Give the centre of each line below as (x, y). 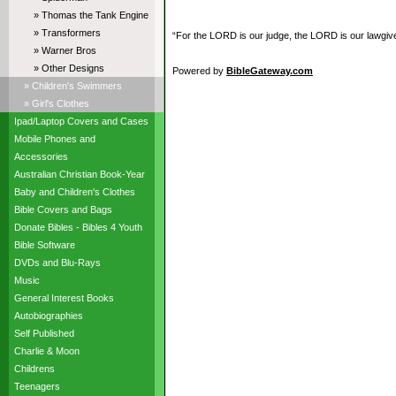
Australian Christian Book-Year (79, 174)
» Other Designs (69, 68)
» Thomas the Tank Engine (91, 15)
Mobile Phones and (54, 139)
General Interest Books (64, 298)
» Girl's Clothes (56, 103)
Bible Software (44, 245)
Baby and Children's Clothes (74, 192)
